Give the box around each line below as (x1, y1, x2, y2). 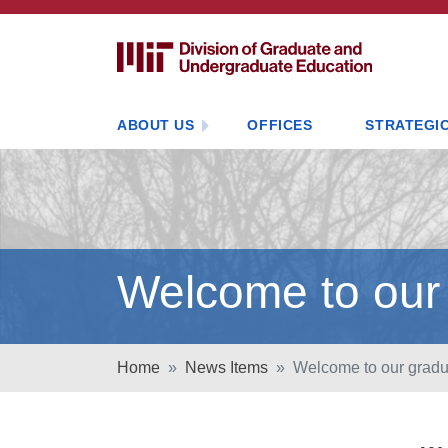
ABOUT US (117, 117, 195, 133)
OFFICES (247, 117, 313, 133)
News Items (185, 359, 268, 376)
